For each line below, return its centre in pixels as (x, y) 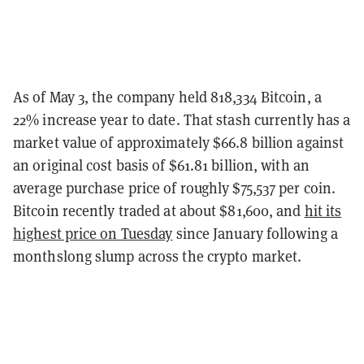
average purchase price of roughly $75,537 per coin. (175, 187)
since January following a (256, 233)
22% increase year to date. (98, 119)
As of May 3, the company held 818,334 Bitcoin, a (167, 96)
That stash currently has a (267, 119)
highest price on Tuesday (93, 233)
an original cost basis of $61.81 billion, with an (161, 165)
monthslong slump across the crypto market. (158, 256)
